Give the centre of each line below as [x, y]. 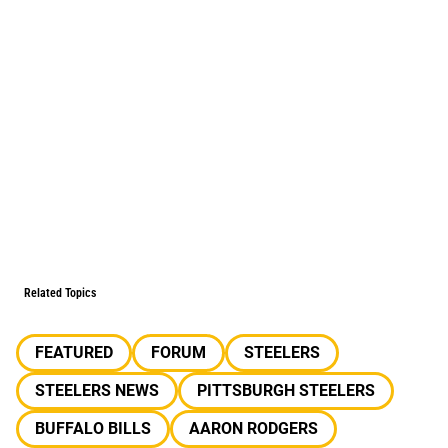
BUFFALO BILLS [93, 428]
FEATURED [74, 352]
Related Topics [60, 293]
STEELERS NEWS [97, 390]
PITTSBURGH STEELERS [286, 390]
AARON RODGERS [253, 428]
